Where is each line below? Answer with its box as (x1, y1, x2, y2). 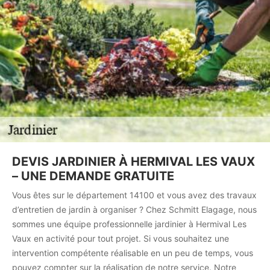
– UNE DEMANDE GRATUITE (12, 169, 174, 184)
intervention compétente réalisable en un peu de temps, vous (12, 248, 253, 259)
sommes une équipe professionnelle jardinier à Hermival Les (12, 219, 246, 230)
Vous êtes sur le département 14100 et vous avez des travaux (12, 190, 257, 201)
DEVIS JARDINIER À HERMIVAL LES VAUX (12, 154, 255, 169)
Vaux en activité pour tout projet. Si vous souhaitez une (12, 233, 229, 244)
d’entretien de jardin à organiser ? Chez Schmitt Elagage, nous (12, 204, 257, 215)
